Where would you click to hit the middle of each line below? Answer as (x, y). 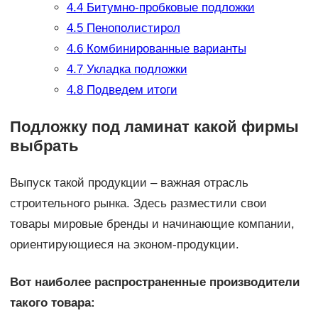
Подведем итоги (130, 90)
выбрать (44, 146)
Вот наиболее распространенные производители (154, 283)
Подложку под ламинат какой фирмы (154, 127)
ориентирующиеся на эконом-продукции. (124, 245)
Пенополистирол (131, 28)
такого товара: (52, 303)
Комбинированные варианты (164, 49)
